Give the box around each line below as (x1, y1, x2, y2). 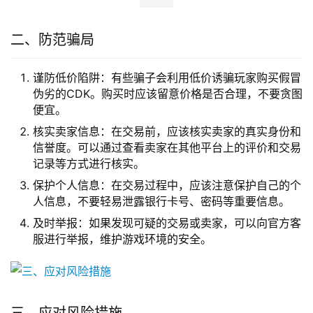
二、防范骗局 (10, 173, 94, 191)
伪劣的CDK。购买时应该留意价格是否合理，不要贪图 (33, 228, 303, 243)
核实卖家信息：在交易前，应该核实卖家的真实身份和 (33, 266, 301, 281)
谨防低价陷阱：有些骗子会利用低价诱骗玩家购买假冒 (33, 212, 301, 227)
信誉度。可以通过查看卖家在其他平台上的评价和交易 (33, 282, 301, 297)
